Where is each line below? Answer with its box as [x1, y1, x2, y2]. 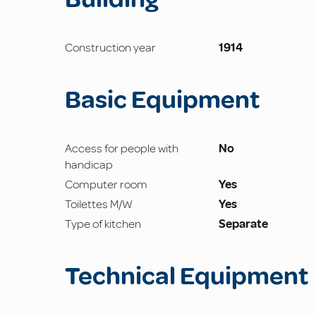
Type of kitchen [65, 217, 141, 232]
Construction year [65, 40, 156, 56]
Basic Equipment [65, 84, 260, 116]
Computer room [65, 177, 147, 193]
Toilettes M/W [65, 197, 133, 212]
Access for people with [65, 141, 178, 157]
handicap [65, 157, 113, 173]
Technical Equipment [65, 260, 308, 293]
